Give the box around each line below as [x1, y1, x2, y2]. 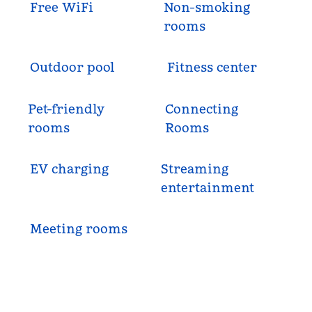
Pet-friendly [28, 101, 105, 117]
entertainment [160, 180, 254, 196]
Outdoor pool [30, 59, 116, 75]
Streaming [160, 161, 228, 177]
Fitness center [166, 59, 257, 75]
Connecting [164, 101, 238, 117]
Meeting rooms [30, 221, 128, 237]
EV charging [30, 161, 109, 177]
